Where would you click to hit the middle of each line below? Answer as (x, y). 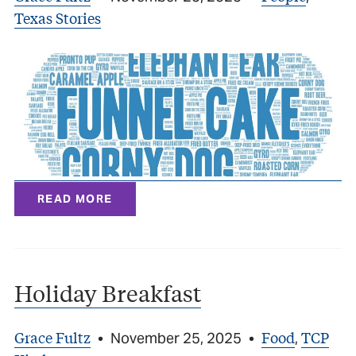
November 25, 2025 (176, 338)
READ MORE (75, 198)
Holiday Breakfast (108, 292)
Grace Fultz (52, 337)
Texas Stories (58, 18)
